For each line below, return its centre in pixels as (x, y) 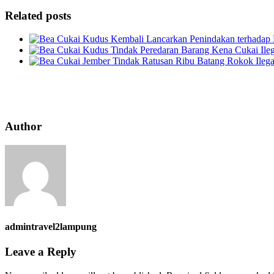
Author (23, 126)
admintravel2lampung (51, 226)
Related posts (38, 15)
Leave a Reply (41, 252)
